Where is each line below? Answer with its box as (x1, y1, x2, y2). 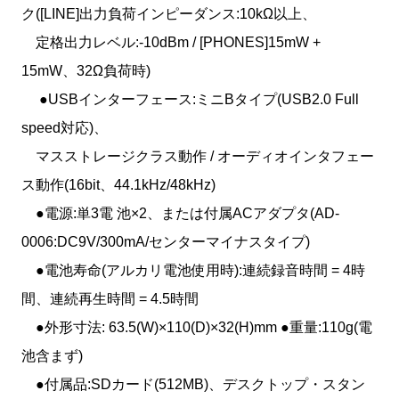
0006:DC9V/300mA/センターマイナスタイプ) (21, 234, 310, 249)
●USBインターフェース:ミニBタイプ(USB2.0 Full (21, 92, 359, 107)
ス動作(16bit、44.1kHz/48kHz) (21, 177, 216, 192)
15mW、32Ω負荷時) (21, 63, 151, 78)
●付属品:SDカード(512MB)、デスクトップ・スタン (21, 377, 365, 392)
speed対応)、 (21, 120, 108, 135)
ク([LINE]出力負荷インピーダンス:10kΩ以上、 (21, 6, 316, 21)
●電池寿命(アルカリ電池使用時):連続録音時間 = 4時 (21, 263, 365, 278)
